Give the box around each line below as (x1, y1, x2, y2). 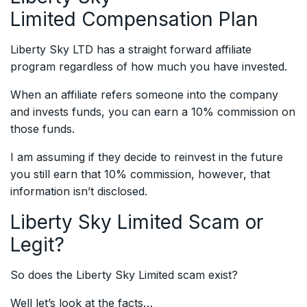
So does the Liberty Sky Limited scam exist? (10, 268, 238, 282)
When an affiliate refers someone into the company (10, 88, 278, 102)
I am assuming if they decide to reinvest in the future (10, 150, 283, 164)
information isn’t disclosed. (10, 184, 147, 199)
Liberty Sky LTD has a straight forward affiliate (10, 42, 251, 57)
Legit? (10, 233, 64, 257)
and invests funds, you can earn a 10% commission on (10, 105, 295, 119)
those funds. (10, 122, 75, 136)
